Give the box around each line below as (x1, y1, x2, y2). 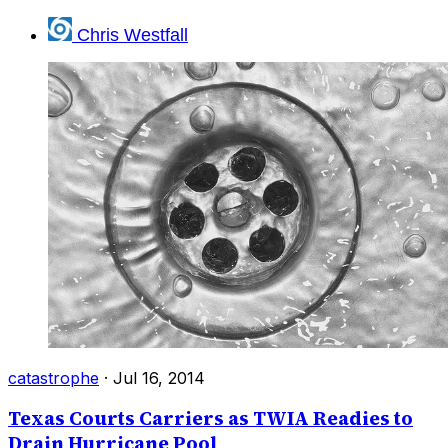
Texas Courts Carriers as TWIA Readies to (8, 406, 413, 432)
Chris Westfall (77, 25, 188, 46)
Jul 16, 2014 (113, 367, 205, 388)
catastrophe (8, 367, 99, 388)
